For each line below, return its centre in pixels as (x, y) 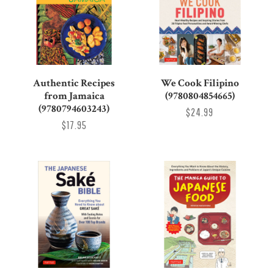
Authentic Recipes (74, 83)
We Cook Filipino (200, 83)
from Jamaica (74, 96)
